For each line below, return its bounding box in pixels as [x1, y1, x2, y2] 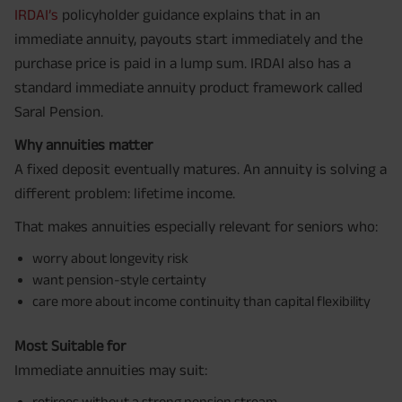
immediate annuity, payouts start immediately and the [14, 31, 363, 48]
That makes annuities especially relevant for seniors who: [14, 218, 378, 235]
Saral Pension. [14, 103, 103, 120]
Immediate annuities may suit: [14, 362, 207, 379]
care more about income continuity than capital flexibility [32, 293, 371, 310]
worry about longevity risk [32, 250, 188, 267]
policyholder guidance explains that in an [58, 6, 320, 23]
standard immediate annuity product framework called [14, 79, 363, 96]
